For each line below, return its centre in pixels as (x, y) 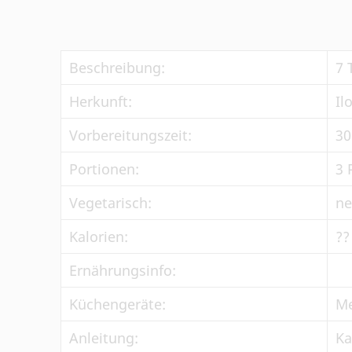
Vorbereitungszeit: (130, 135)
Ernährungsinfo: (123, 270)
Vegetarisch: (110, 203)
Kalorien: (99, 236)
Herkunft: (101, 101)
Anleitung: (104, 338)
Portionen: (104, 169)
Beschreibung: (117, 68)
